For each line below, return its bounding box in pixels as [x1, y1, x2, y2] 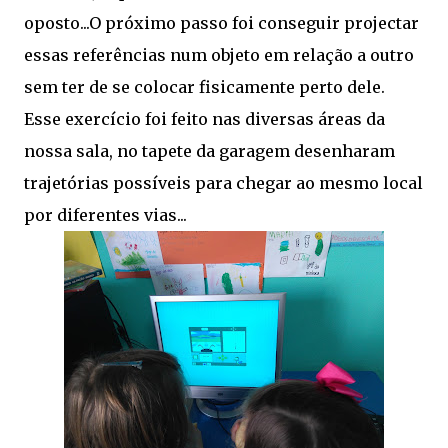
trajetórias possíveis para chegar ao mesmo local [24, 173, 423, 193]
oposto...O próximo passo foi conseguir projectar [24, 13, 419, 33]
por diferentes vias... [24, 205, 187, 225]
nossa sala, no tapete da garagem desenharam [24, 141, 395, 161]
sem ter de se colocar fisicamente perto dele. [24, 77, 385, 97]
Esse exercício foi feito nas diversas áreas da [24, 109, 385, 129]
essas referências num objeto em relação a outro [24, 45, 414, 65]
